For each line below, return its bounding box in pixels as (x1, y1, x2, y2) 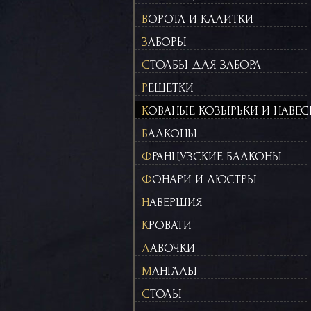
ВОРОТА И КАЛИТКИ (148, 12, 253, 26)
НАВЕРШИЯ (149, 196, 203, 209)
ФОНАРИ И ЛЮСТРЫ (152, 173, 257, 186)
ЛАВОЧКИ (150, 242, 195, 255)
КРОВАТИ (149, 219, 192, 232)
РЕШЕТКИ (148, 81, 194, 94)
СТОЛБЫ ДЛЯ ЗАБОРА (150, 58, 261, 72)
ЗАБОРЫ (148, 35, 187, 49)
